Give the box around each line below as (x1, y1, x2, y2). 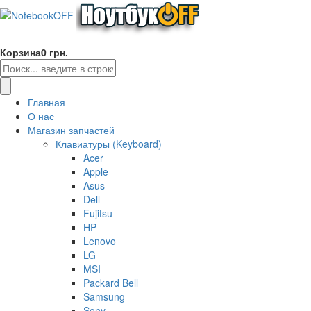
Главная (28, 94, 65, 109)
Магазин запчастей (28, 122, 115, 137)
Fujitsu (83, 205, 112, 220)
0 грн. (41, 44, 68, 59)
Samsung (83, 289, 125, 303)
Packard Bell (83, 275, 138, 289)
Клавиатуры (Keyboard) (56, 136, 162, 151)
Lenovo (83, 233, 116, 248)
